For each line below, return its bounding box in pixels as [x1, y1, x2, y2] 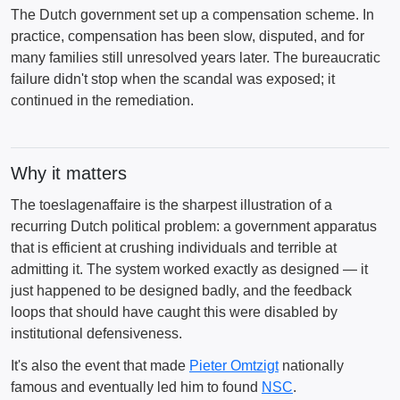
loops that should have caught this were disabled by [11, 304, 337, 320]
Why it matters [11, 163, 127, 183]
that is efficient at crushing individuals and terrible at [11, 240, 337, 255]
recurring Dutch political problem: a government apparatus [11, 219, 377, 234]
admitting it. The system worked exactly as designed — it [11, 262, 368, 277]
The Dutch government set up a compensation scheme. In [11, 7, 374, 22]
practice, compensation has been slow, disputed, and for [11, 29, 364, 44]
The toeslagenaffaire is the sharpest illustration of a [11, 197, 332, 212]
